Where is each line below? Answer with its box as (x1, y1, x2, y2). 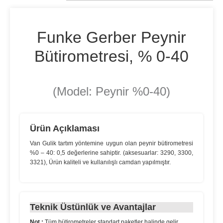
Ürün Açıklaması (30, 123, 100, 133)
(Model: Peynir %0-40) (53, 85, 170, 98)
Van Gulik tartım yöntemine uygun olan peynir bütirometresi (30, 140, 193, 147)
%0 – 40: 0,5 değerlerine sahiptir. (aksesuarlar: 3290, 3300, (30, 149, 193, 156)
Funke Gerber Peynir (37, 28, 186, 46)
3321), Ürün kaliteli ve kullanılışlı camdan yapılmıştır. (30, 159, 171, 166)
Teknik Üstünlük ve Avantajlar (30, 202, 156, 212)
